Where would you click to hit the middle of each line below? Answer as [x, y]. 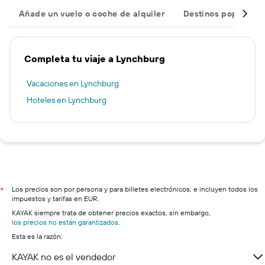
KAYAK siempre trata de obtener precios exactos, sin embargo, [111, 213]
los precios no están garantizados [65, 222]
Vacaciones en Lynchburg [73, 83]
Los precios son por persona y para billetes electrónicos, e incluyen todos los [135, 189]
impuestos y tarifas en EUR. [56, 198]
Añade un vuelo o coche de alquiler [92, 14]
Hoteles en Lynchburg [67, 100]
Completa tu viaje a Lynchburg [95, 59]
